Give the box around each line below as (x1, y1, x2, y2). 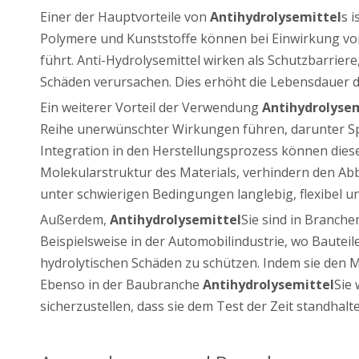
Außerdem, (40, 210, 110, 228)
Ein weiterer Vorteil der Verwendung (40, 98, 262, 116)
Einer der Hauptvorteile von (40, 7, 210, 26)
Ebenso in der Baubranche (40, 275, 203, 293)
